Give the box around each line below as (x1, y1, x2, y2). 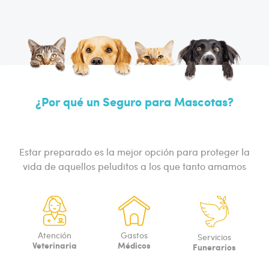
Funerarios (192, 241, 236, 253)
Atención (38, 229, 72, 241)
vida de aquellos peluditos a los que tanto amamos (23, 159, 246, 172)
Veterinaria (32, 238, 77, 251)
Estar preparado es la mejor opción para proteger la (19, 145, 250, 158)
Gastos (121, 229, 148, 241)
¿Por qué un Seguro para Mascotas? (35, 92, 234, 110)
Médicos (118, 238, 151, 251)
